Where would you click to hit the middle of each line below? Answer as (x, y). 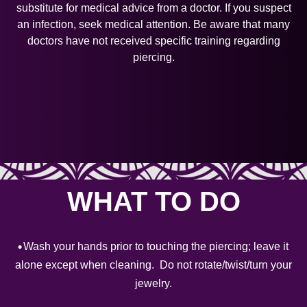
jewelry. (153, 283)
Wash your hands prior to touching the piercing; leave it (156, 246)
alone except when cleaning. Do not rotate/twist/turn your (153, 265)
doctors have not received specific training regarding (153, 41)
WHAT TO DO (153, 201)
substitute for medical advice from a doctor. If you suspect (153, 8)
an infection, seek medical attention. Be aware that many (153, 24)
